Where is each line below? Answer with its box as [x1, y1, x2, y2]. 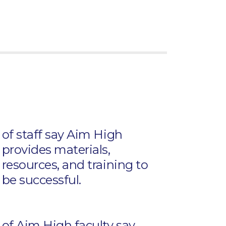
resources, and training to [2, 157, 148, 173]
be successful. [2, 173, 81, 188]
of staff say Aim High [2, 127, 123, 142]
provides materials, [2, 142, 110, 157]
